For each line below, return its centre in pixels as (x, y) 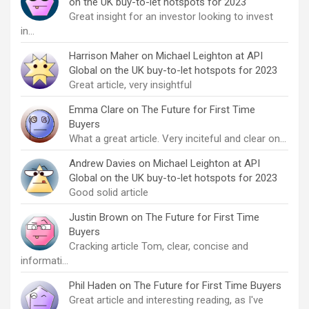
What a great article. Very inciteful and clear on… (178, 138)
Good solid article (109, 192)
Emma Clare (97, 109)
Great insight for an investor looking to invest (171, 16)
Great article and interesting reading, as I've (166, 300)
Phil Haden (93, 285)
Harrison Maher (104, 56)
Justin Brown (99, 217)
